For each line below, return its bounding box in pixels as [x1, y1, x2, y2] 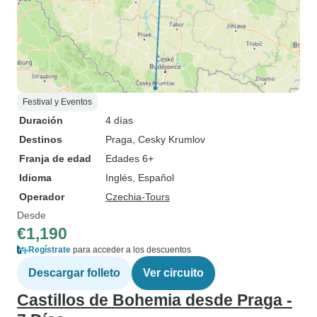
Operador [19, 191, 64, 202]
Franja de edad [19, 153, 91, 164]
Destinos [19, 134, 62, 145]
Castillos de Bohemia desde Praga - [17, 291, 292, 309]
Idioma [19, 172, 52, 183]
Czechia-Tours [105, 191, 170, 202]
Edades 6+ [105, 153, 154, 164]
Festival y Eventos [23, 97, 92, 107]
